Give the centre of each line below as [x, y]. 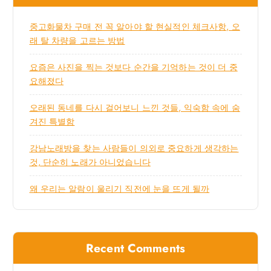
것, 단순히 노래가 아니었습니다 [90, 162]
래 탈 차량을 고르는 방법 [77, 41]
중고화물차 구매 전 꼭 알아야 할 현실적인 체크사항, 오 [135, 27]
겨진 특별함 [52, 122]
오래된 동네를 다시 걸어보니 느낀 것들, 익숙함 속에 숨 [135, 108]
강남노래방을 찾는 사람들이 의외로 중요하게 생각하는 [134, 149]
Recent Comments [135, 248]
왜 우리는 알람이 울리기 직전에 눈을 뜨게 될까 [119, 189]
